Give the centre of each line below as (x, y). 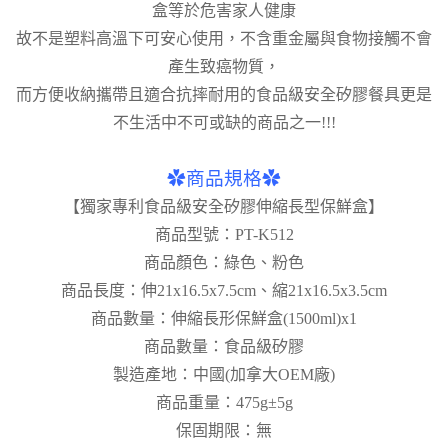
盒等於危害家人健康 (224, 11)
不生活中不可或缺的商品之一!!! (224, 123)
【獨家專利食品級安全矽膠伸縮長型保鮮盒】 (224, 207)
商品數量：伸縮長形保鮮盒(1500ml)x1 (224, 319)
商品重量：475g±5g (224, 403)
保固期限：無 (224, 431)
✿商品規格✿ (224, 179)
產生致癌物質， (224, 67)
